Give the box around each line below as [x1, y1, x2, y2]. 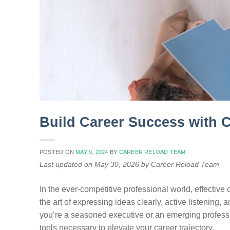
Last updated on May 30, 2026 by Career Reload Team [40, 160, 219, 169]
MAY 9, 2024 [75, 149, 108, 156]
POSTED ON [40, 149, 76, 156]
